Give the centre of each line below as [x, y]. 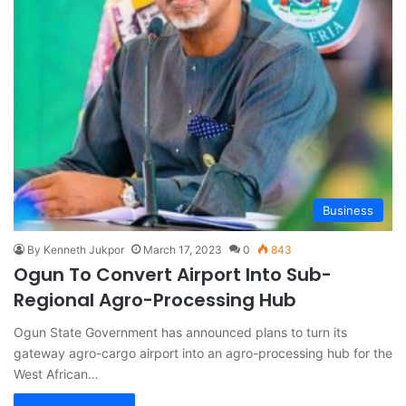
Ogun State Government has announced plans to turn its [180, 332]
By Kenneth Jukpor [76, 249]
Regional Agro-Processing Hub [155, 300]
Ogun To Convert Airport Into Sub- [173, 274]
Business [348, 210]
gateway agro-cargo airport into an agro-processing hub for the [203, 353]
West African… [56, 373]
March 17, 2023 [183, 249]
